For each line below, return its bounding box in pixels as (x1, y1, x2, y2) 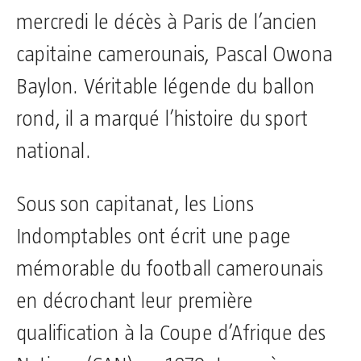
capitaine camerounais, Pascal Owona (16, 43, 334, 65)
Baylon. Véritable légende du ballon (16, 75, 315, 98)
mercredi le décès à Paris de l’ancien (16, 10, 317, 33)
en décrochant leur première (16, 289, 254, 312)
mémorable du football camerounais (16, 257, 324, 280)
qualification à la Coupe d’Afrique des (16, 322, 326, 344)
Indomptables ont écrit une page (16, 225, 292, 247)
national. (16, 139, 91, 162)
